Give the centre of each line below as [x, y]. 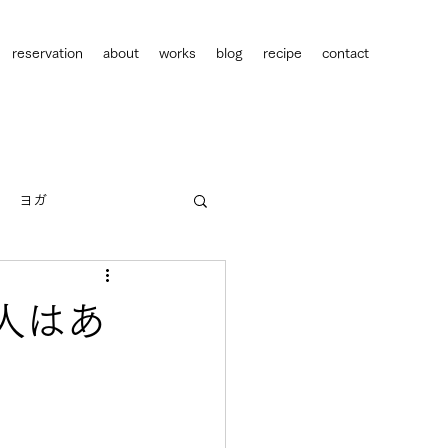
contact [345, 53]
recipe [282, 53]
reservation [47, 53]
